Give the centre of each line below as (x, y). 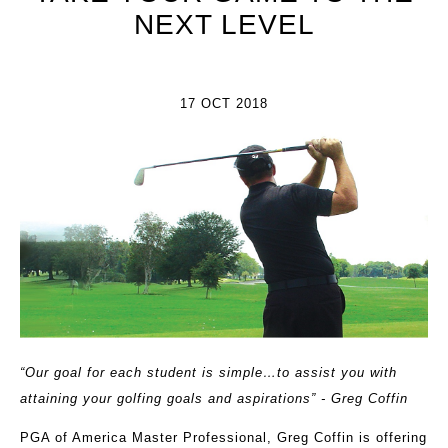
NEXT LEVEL (224, 24)
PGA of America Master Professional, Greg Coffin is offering (223, 438)
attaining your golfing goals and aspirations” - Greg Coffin (214, 399)
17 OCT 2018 (224, 103)
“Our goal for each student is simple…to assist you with (208, 373)
